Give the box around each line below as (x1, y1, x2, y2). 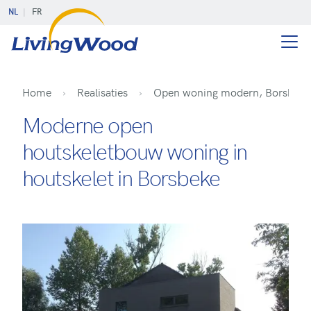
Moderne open (22, 109, 153, 140)
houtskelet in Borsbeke (22, 162, 220, 192)
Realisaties (77, 84, 128, 99)
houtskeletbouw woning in (22, 135, 247, 166)
